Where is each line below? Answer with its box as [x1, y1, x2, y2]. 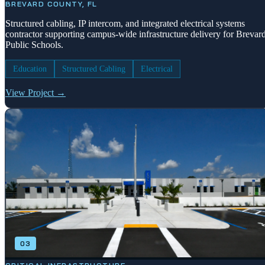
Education [13, 64, 47, 74]
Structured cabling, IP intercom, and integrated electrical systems [5, 18, 245, 29]
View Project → [5, 88, 66, 98]
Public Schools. [5, 40, 63, 50]
